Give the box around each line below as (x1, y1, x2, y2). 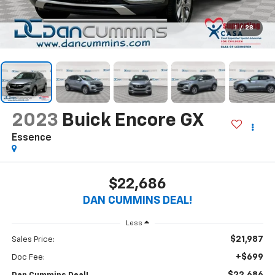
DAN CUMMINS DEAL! (83, 195, 192, 207)
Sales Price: (11, 236, 55, 244)
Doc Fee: (11, 254, 45, 262)
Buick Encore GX (61, 111, 203, 130)
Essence (11, 133, 52, 143)
